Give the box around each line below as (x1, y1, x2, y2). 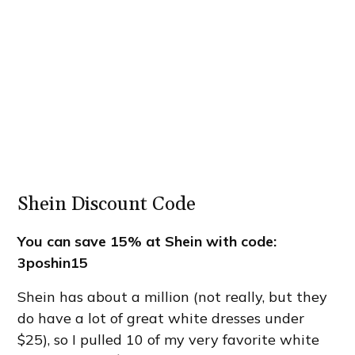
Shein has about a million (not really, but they (17, 287, 328, 306)
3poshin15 (17, 253, 89, 272)
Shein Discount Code (17, 192, 197, 216)
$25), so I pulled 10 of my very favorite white (17, 330, 320, 349)
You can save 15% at (17, 231, 166, 250)
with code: (202, 231, 277, 250)
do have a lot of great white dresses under (17, 308, 305, 327)
